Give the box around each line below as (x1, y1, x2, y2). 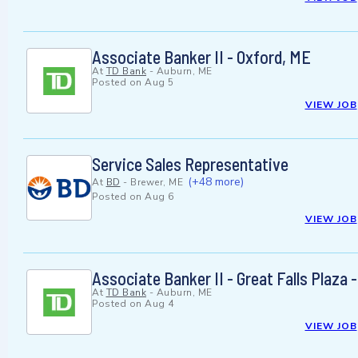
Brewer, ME (130, 176, 183, 189)
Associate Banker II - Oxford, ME (92, 46, 311, 68)
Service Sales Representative (92, 153, 288, 175)
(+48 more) (187, 174, 244, 190)
